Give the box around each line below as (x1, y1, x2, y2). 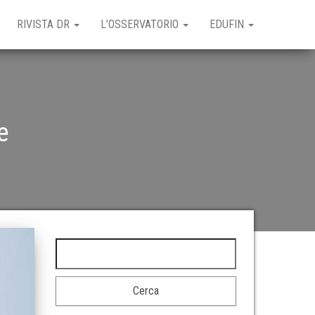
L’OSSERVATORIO (101, 18, 181, 31)
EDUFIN (210, 18, 247, 31)
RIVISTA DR (17, 18, 72, 31)
